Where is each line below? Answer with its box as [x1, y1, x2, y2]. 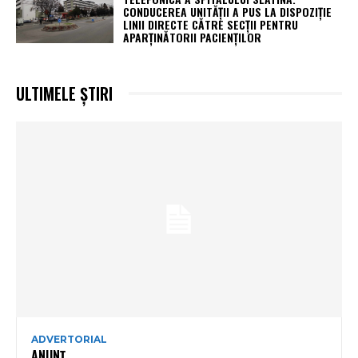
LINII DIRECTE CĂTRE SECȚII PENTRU [123, 15, 299, 33]
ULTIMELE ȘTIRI [16, 81, 113, 105]
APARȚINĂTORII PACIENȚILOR [123, 28, 262, 46]
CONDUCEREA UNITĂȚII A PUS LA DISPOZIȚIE [123, 2, 332, 20]
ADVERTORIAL [31, 332, 107, 345]
